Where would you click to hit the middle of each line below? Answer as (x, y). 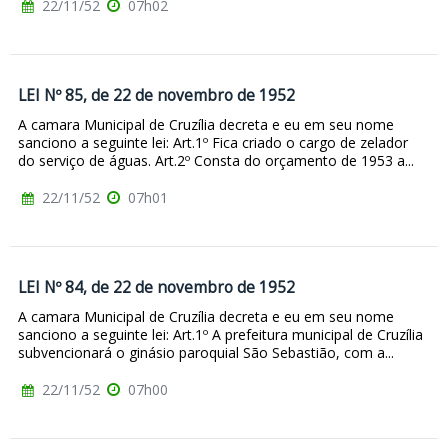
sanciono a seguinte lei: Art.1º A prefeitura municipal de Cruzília (220, 334)
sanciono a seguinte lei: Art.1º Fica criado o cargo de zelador (213, 143)
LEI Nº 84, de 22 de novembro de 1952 (156, 288)
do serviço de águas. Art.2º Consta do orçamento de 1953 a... (216, 161)
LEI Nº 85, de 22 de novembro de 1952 (156, 96)
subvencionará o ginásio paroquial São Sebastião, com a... (206, 352)
